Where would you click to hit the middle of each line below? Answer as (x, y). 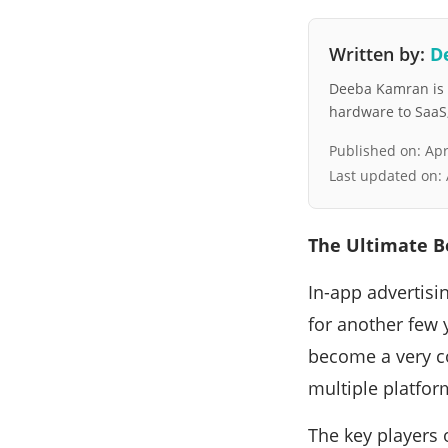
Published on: (377, 150)
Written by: (379, 54)
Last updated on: (387, 175)
